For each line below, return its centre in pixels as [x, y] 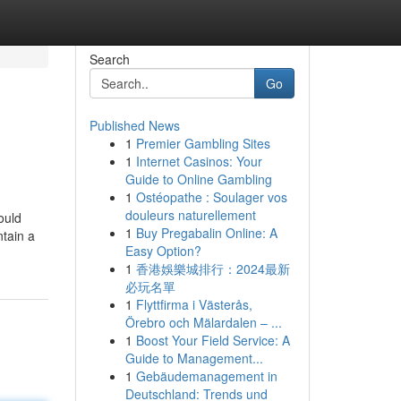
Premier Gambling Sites [203, 143]
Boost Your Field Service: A [213, 340]
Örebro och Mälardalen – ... [203, 322]
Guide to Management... [194, 358]
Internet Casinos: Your [199, 161]
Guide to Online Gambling [198, 179]
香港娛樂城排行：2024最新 [213, 269]
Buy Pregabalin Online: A [206, 233]
